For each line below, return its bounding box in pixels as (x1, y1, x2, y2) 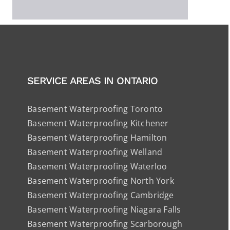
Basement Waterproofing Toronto (27, 103, 163, 115)
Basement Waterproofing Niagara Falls (27, 204, 181, 216)
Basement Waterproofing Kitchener (27, 118, 169, 129)
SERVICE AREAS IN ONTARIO (27, 74, 158, 87)
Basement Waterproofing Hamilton (27, 132, 167, 144)
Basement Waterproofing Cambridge (27, 189, 174, 201)
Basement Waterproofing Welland (27, 146, 163, 158)
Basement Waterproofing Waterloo (27, 161, 167, 172)
